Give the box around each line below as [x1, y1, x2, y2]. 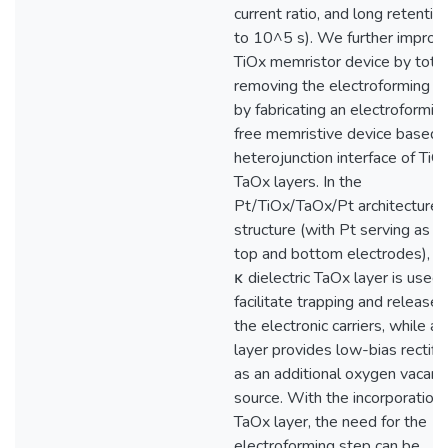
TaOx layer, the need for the [234, 411, 427, 433]
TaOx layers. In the [234, 171, 362, 193]
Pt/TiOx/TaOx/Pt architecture [234, 195, 439, 217]
